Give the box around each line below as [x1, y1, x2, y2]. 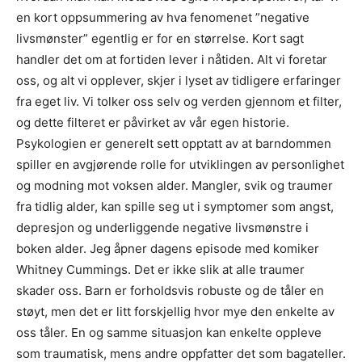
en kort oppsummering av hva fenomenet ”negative [16, 10, 309, 26]
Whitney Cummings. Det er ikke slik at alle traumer [16, 262, 305, 278]
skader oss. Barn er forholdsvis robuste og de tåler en [16, 283, 324, 299]
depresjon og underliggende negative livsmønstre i [16, 220, 309, 236]
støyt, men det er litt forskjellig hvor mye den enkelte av [16, 304, 335, 320]
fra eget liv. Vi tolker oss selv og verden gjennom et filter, [16, 94, 342, 110]
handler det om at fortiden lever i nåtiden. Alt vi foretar [16, 52, 327, 68]
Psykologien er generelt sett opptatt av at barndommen [16, 136, 331, 152]
